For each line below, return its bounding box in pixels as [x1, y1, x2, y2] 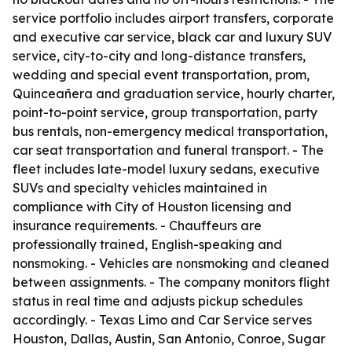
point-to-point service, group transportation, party [13, 104, 317, 120]
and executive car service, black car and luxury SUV [13, 29, 332, 45]
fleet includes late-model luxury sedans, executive [13, 161, 320, 177]
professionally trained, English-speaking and [13, 236, 282, 252]
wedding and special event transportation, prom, [13, 67, 310, 82]
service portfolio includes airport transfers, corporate [13, 10, 334, 26]
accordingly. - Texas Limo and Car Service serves [13, 312, 312, 328]
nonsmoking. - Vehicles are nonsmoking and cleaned [13, 255, 329, 271]
